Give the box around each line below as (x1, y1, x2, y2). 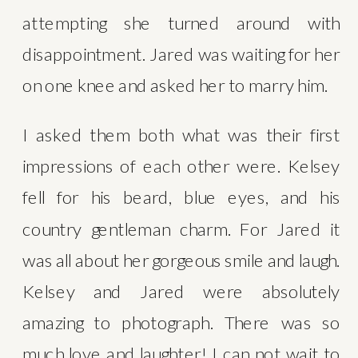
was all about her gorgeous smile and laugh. (22, 249, 340, 271)
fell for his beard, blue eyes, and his (22, 186, 340, 208)
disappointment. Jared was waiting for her (22, 43, 340, 65)
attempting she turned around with (22, 11, 340, 34)
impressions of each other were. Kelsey (22, 155, 340, 177)
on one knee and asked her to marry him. (22, 74, 328, 96)
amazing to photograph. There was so (22, 312, 340, 333)
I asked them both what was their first (22, 123, 340, 145)
